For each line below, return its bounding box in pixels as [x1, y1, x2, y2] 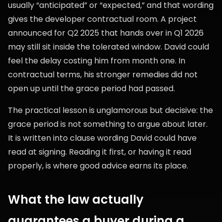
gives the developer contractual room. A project [8, 13, 197, 25]
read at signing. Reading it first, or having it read [8, 146, 191, 158]
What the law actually [8, 191, 144, 208]
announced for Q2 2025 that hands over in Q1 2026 [8, 27, 204, 39]
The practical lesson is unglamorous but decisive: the [8, 105, 213, 116]
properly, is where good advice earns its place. [8, 160, 188, 171]
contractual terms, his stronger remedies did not [8, 69, 198, 80]
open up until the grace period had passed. [8, 83, 175, 94]
